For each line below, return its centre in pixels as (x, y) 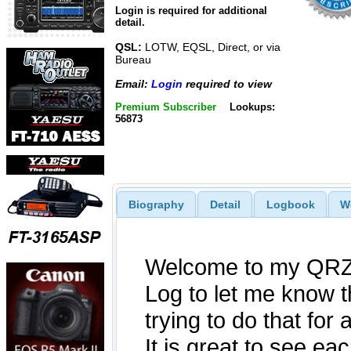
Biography (156, 204)
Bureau (133, 60)
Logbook (290, 204)
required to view (227, 83)
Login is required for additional (191, 11)
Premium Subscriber (166, 107)
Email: (133, 83)
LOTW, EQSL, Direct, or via (211, 47)
